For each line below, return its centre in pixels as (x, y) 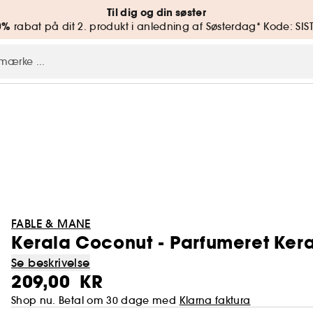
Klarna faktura (215, 300)
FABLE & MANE (51, 224)
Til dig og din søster (156, 13)
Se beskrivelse (51, 263)
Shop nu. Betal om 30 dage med (95, 300)
